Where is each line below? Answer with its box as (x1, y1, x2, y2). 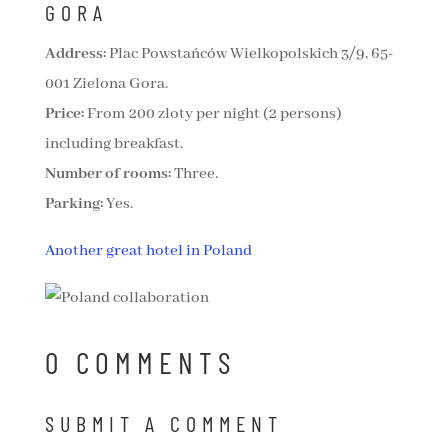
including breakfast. (44, 134, 183, 155)
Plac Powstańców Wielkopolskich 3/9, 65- (105, 44, 394, 65)
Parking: (44, 194, 103, 215)
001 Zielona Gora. (44, 74, 168, 95)
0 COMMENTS (44, 344, 236, 381)
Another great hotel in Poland (44, 241, 252, 262)
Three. (170, 164, 218, 185)
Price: (44, 104, 84, 125)
